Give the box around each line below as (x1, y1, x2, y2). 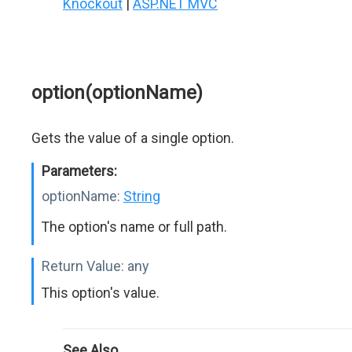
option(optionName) (31, 82, 203, 104)
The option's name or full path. (42, 218, 227, 235)
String (123, 188, 160, 204)
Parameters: (42, 163, 117, 179)
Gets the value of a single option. (31, 130, 234, 146)
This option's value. (42, 284, 159, 301)
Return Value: (42, 258, 124, 274)
